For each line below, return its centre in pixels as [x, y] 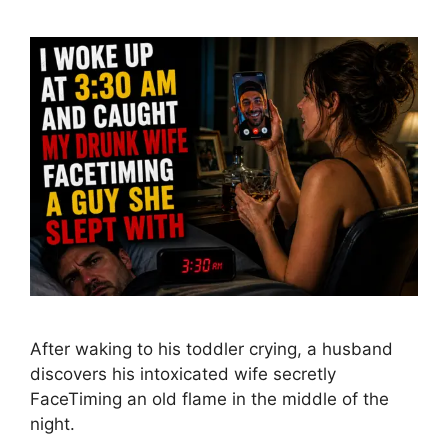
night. [52, 423]
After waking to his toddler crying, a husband [211, 348]
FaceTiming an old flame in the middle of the [209, 398]
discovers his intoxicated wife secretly [183, 373]
